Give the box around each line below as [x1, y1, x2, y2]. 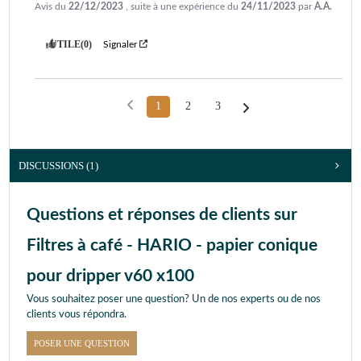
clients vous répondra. [27, 309, 127, 320]
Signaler [103, 39, 137, 49]
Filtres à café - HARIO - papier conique [27, 236, 317, 254]
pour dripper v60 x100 [27, 267, 194, 284]
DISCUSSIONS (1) [19, 159, 98, 172]
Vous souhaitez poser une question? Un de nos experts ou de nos [27, 293, 321, 305]
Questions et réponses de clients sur [27, 205, 297, 223]
